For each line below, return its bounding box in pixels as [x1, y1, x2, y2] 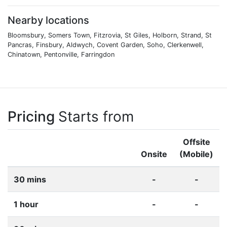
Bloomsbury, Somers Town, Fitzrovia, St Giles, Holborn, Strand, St [8, 31, 212, 40]
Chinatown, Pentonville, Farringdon [8, 51, 115, 59]
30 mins [14, 174, 46, 185]
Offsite [182, 137, 210, 147]
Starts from [58, 108, 134, 126]
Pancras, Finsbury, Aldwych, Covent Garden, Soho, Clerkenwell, [8, 41, 204, 49]
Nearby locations [8, 14, 89, 27]
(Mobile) [179, 149, 213, 160]
